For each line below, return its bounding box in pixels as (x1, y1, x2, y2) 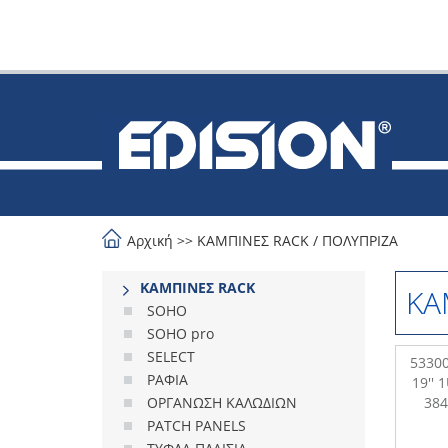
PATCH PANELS (147, 416, 246, 435)
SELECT (147, 347, 195, 366)
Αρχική (127, 231, 173, 250)
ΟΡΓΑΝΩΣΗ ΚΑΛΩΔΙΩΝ (147, 393, 297, 412)
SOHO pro (147, 324, 214, 343)
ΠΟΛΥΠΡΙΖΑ (322, 231, 398, 250)
